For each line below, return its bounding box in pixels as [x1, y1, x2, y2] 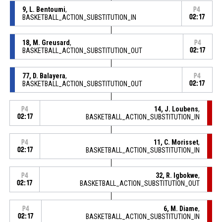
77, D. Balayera [22, 71, 65, 80]
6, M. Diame [164, 204, 199, 213]
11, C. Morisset [154, 138, 199, 146]
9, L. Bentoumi [22, 5, 65, 13]
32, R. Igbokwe [156, 171, 199, 179]
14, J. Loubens [154, 105, 199, 113]
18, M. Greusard [22, 38, 70, 47]
